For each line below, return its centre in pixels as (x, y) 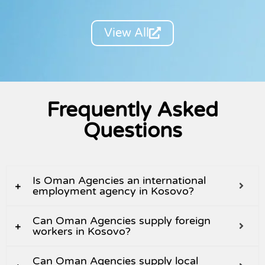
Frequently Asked (132, 110)
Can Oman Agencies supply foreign (122, 221)
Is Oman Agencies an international (119, 181)
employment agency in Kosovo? (113, 191)
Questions (132, 131)
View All (127, 33)
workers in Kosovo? (82, 232)
